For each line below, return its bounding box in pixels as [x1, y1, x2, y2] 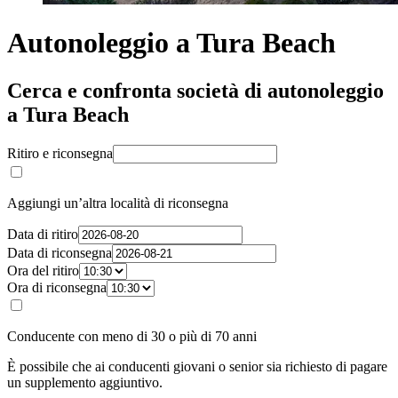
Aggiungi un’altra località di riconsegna [7, 195, 228, 211]
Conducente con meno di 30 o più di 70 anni [7, 328, 257, 344]
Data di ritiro [7, 226, 78, 242]
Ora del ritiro [7, 262, 79, 278]
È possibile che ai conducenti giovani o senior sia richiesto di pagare [7, 358, 387, 374]
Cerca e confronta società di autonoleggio [7, 78, 384, 102]
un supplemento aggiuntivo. [7, 374, 163, 390]
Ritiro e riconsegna [7, 145, 113, 161]
